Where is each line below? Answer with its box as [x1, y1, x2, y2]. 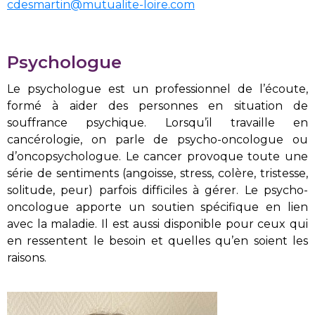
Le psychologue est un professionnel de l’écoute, [7, 82, 308, 96]
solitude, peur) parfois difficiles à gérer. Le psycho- [7, 183, 308, 197]
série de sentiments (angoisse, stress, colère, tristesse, [7, 166, 308, 180]
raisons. [7, 250, 46, 264]
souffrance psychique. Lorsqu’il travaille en [7, 115, 308, 129]
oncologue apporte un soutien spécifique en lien [7, 200, 308, 214]
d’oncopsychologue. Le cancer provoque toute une [7, 149, 308, 163]
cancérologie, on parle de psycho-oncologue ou [7, 132, 308, 146]
